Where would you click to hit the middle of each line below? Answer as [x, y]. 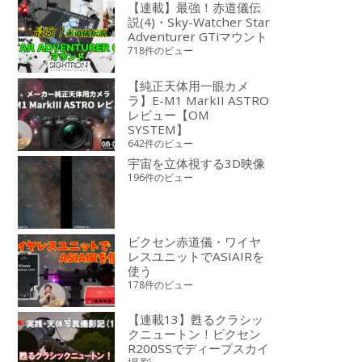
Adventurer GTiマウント [198, 37]
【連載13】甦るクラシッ [196, 320]
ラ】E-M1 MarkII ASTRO [199, 100]
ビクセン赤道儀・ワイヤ [195, 241]
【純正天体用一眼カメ [189, 85]
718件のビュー [161, 51]
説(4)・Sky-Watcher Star [199, 22]
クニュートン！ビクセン [195, 334]
